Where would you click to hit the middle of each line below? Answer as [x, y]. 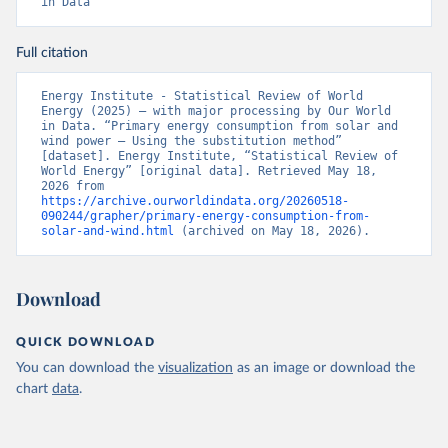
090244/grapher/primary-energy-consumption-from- [205, 216]
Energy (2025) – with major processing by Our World [216, 111]
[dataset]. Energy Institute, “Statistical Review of [219, 156]
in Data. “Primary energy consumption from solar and [219, 126]
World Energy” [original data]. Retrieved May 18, [209, 171]
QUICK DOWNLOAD [86, 342]
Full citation [52, 53]
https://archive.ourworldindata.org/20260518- [195, 201]
